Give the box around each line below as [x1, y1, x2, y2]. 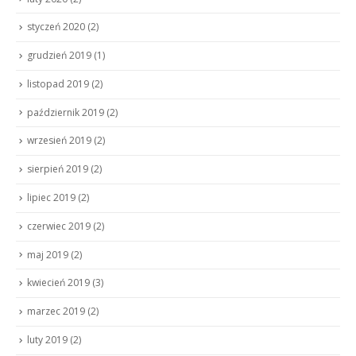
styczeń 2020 [27, 20, 85, 34]
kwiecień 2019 [27, 276, 90, 290]
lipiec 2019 [27, 191, 75, 204]
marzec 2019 [27, 304, 85, 319]
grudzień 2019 [27, 48, 91, 63]
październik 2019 [27, 105, 104, 119]
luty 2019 [27, 332, 68, 346]
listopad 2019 [27, 76, 89, 91]
